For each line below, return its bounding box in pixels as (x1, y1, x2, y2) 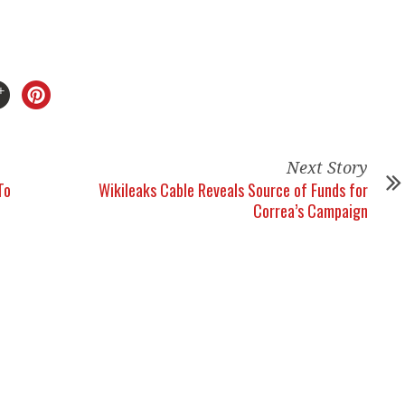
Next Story (287, 158, 368, 177)
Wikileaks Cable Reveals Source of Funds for (99, 178, 368, 202)
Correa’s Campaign (253, 199, 368, 222)
